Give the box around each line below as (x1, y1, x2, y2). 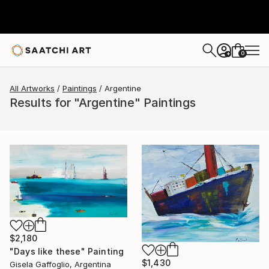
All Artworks (10, 83, 55, 93)
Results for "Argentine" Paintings (10, 95, 196, 110)
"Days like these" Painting (10, 246, 124, 256)
